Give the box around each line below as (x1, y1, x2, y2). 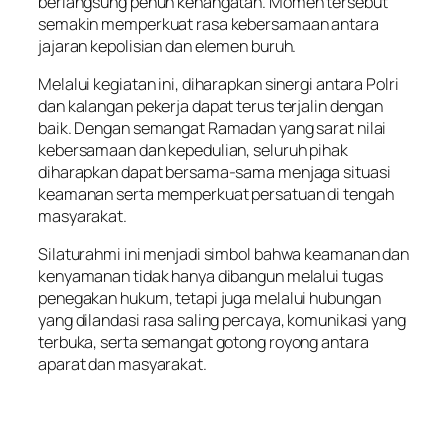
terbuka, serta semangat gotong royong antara (38, 331, 369, 354)
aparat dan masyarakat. (38, 353, 207, 376)
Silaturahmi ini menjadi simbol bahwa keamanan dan (38, 243, 410, 266)
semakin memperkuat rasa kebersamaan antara (38, 12, 379, 35)
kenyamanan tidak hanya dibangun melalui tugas (38, 265, 383, 288)
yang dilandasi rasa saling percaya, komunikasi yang (38, 309, 406, 332)
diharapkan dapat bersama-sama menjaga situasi (38, 160, 391, 183)
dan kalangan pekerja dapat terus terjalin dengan (38, 94, 384, 117)
